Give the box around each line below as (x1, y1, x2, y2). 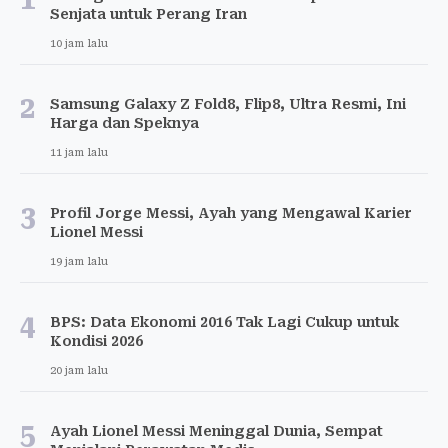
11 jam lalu (50, 146, 108, 160)
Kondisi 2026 (50, 333, 143, 350)
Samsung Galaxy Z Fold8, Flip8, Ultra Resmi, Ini (50, 96, 406, 113)
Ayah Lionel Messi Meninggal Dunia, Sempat (50, 423, 383, 440)
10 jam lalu (50, 37, 108, 51)
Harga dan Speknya (50, 115, 199, 132)
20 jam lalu (50, 364, 108, 378)
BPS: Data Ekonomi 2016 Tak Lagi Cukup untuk (50, 314, 399, 331)
